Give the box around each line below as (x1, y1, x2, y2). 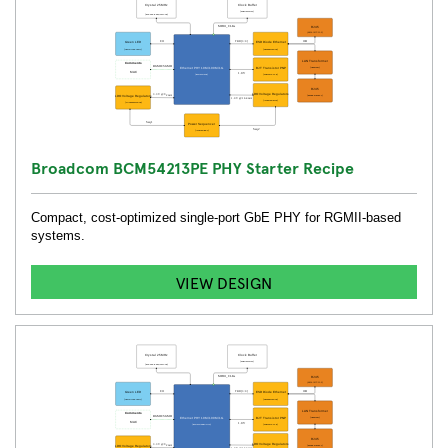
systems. (31, 228, 85, 243)
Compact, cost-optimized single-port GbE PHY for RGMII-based (31, 210, 401, 225)
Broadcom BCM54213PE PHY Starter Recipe (31, 156, 354, 178)
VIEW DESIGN (176, 271, 272, 293)
